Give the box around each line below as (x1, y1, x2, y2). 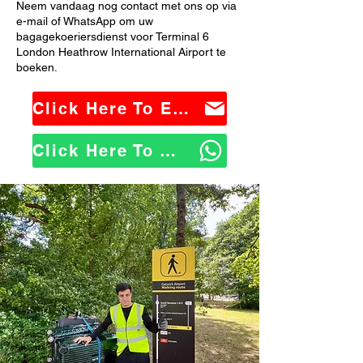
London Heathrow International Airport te (16, 45, 226, 58)
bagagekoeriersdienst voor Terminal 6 (16, 30, 209, 43)
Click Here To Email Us (173, 99, 189, 118)
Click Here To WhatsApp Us (160, 141, 176, 160)
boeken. (16, 61, 58, 74)
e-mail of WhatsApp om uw (16, 15, 153, 28)
